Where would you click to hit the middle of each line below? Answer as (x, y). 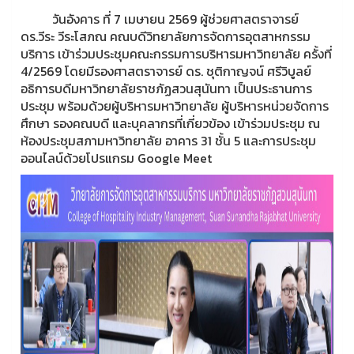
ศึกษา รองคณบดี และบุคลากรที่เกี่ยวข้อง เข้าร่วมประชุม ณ (170, 123)
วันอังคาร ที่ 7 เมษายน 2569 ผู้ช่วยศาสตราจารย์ (160, 19)
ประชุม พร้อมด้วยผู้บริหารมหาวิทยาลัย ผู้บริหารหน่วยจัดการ (175, 106)
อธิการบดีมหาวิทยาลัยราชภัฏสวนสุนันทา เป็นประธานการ (166, 88)
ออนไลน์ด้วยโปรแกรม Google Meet (116, 158)
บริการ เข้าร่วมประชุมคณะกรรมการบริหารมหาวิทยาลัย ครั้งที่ (176, 54)
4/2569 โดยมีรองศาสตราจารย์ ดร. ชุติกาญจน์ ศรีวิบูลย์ (166, 71)
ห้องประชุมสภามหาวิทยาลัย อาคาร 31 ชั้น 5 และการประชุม (168, 141)
